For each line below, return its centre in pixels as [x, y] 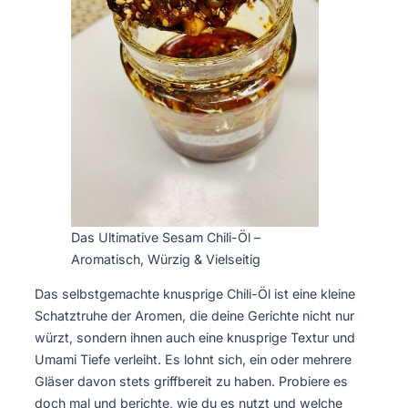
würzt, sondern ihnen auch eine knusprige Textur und [195, 338]
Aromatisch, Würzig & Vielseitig [166, 260]
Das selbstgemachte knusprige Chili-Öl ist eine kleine [195, 294]
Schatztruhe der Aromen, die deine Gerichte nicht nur [194, 316]
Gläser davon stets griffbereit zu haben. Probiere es [191, 382]
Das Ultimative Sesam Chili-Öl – [166, 238]
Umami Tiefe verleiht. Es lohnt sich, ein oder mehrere [193, 360]
